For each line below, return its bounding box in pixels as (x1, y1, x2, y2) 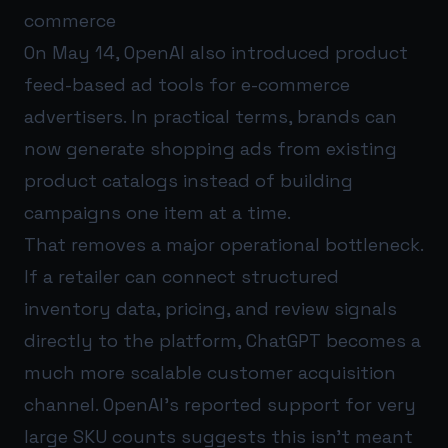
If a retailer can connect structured (24, 265, 339, 289)
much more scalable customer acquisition (24, 361, 396, 385)
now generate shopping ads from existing (24, 137, 397, 161)
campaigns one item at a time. (24, 201, 291, 225)
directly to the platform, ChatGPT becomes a (24, 329, 421, 353)
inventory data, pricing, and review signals (24, 297, 397, 321)
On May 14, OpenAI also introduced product (24, 41, 408, 65)
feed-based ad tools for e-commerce (24, 73, 350, 97)
